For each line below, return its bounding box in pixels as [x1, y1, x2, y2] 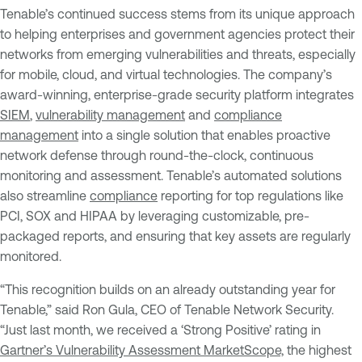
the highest [284, 342, 351, 357]
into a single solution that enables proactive [78, 127, 330, 142]
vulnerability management [36, 107, 185, 122]
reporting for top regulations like [158, 187, 343, 203]
